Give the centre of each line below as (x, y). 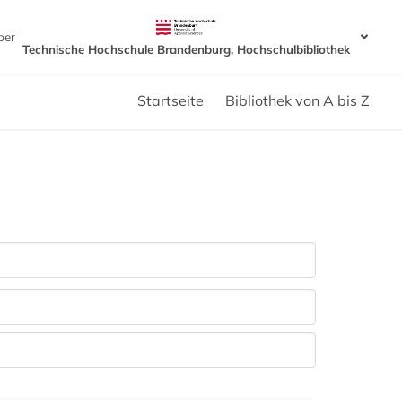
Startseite (170, 101)
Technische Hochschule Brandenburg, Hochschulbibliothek (186, 50)
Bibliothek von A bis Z (297, 101)
